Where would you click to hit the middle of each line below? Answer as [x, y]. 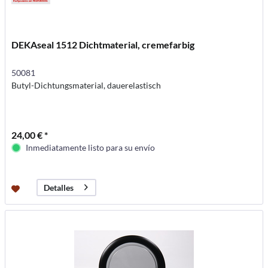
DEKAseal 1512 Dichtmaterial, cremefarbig [103, 44]
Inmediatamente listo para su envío [91, 147]
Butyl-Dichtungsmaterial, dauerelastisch [86, 85]
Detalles [59, 188]
